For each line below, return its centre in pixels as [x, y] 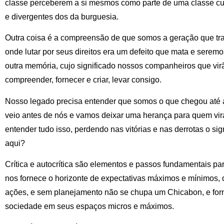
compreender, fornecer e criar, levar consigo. [83, 80]
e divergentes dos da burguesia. [62, 16]
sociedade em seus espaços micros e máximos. [89, 206]
